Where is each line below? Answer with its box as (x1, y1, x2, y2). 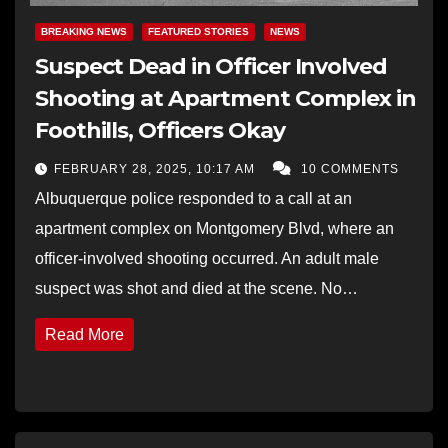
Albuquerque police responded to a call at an (35, 189, 352, 207)
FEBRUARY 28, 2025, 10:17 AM (54, 161, 259, 176)
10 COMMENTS (301, 161, 399, 176)
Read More (45, 325, 124, 343)
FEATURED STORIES (148, 25, 249, 37)
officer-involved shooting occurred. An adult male (35, 249, 379, 267)
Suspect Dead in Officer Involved (35, 52, 387, 80)
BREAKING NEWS (41, 25, 127, 37)
